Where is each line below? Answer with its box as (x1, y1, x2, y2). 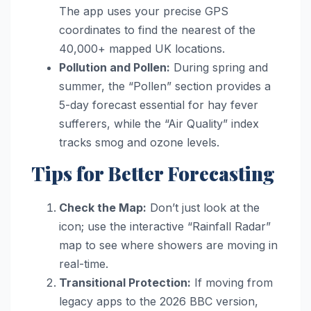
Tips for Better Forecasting (31, 160, 275, 186)
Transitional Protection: (59, 275, 191, 289)
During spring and (170, 60, 268, 74)
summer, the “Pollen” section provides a (59, 78, 271, 93)
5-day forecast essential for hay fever (59, 97, 258, 112)
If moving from (191, 275, 273, 289)
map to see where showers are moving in (59, 237, 278, 252)
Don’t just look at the (146, 200, 260, 215)
